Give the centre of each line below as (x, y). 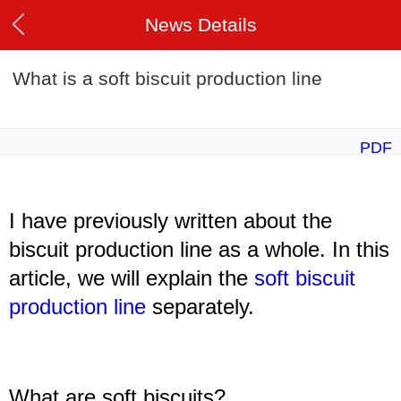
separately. (200, 307)
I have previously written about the (171, 221)
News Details (200, 25)
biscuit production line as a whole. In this (199, 250)
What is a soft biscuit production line (167, 79)
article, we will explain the (132, 278)
